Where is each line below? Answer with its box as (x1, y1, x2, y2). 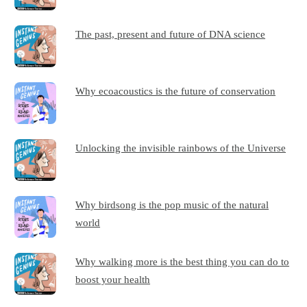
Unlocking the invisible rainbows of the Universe (75, 142, 286, 154)
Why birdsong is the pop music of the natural (75, 199, 269, 211)
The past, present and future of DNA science (75, 28, 266, 40)
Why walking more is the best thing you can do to (75, 256, 290, 267)
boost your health (75, 273, 151, 285)
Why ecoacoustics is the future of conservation (75, 85, 276, 97)
